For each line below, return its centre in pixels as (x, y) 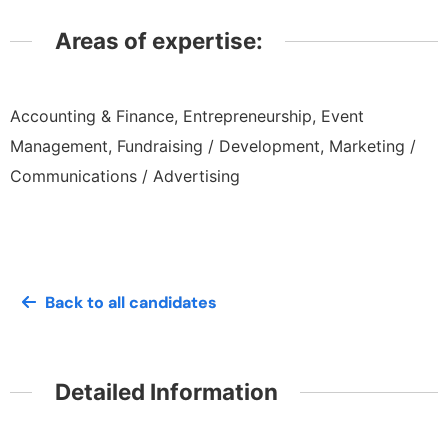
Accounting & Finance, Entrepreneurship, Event (187, 116)
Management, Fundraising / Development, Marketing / (213, 146)
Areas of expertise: (158, 40)
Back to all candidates (130, 302)
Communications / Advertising (125, 176)
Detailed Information (166, 391)
